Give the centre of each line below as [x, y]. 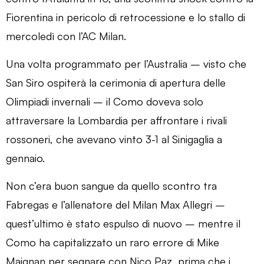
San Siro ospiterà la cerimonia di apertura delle [116, 82]
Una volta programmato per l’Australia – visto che [126, 63]
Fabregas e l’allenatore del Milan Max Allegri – [115, 204]
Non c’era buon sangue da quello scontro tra [111, 185]
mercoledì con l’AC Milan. [66, 36]
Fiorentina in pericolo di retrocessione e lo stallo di [126, 17]
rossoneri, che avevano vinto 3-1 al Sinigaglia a [114, 139]
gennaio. [25, 158]
